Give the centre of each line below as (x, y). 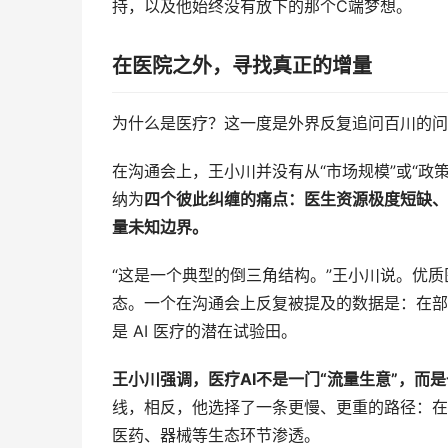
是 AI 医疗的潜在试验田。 (204, 331)
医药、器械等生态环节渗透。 (216, 435)
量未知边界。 (160, 227)
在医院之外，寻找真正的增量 (242, 66)
